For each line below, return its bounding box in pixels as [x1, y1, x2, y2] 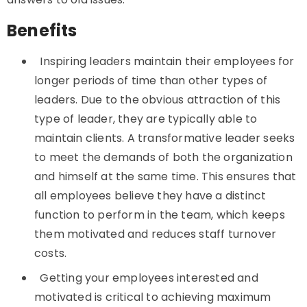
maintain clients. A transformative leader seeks [34, 130, 295, 146]
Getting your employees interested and [40, 270, 258, 286]
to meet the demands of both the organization [34, 149, 293, 165]
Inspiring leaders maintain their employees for [40, 53, 295, 69]
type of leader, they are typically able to [34, 111, 258, 127]
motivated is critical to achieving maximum [34, 289, 271, 305]
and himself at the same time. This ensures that [34, 169, 297, 184]
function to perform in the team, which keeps [34, 207, 285, 223]
